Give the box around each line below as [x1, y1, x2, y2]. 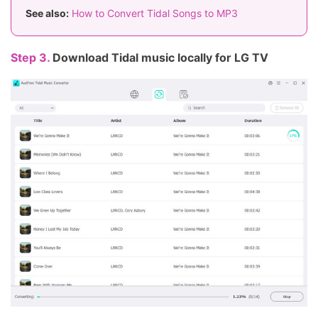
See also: [26, 7, 69, 20]
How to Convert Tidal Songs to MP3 [72, 7, 238, 20]
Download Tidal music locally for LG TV [53, 50, 268, 65]
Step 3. [11, 50, 53, 65]
